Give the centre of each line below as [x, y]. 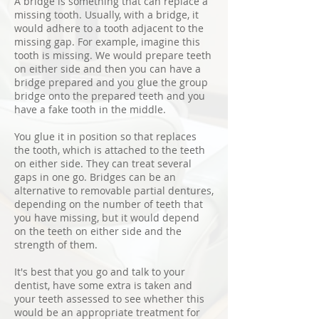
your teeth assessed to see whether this [109, 299]
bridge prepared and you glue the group [111, 82]
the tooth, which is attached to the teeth [110, 150]
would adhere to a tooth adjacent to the [109, 28]
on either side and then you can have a [108, 69]
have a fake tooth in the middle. [90, 109]
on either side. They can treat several [103, 163]
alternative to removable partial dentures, [114, 190]
